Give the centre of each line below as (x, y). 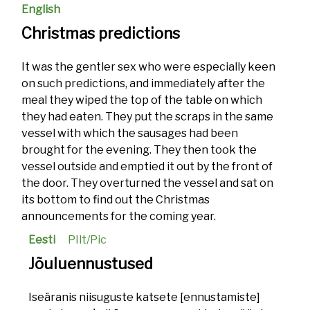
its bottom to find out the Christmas (116, 200)
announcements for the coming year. (119, 216)
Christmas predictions (101, 33)
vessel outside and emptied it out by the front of (147, 166)
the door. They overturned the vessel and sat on (148, 183)
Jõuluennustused (91, 264)
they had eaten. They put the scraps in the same (148, 117)
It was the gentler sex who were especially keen (149, 67)
